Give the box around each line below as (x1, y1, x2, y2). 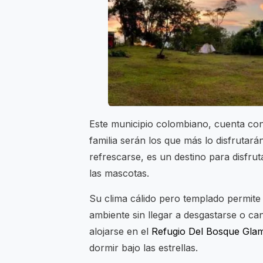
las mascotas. (89, 167, 149, 180)
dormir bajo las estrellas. (89, 242, 198, 254)
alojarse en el (89, 225, 151, 238)
